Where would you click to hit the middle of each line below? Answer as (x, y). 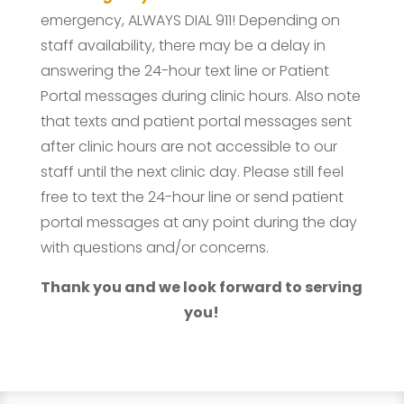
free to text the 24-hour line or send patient (192, 197)
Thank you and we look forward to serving (202, 287)
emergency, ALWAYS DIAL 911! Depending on (190, 20)
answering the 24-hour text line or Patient (184, 70)
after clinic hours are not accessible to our (188, 146)
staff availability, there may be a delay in (183, 45)
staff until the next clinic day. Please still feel (192, 171)
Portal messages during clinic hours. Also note (200, 96)
